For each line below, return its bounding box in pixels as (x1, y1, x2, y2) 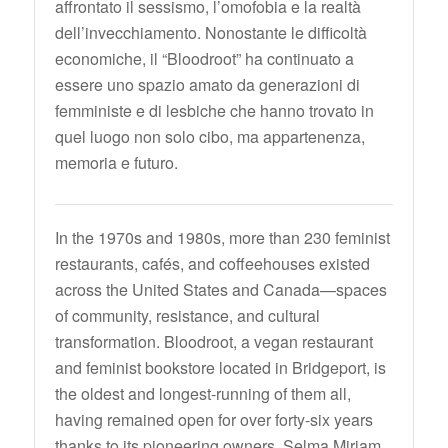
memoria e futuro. (54, 151, 178, 175)
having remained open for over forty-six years (54, 408, 373, 431)
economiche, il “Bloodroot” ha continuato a (54, 47, 354, 71)
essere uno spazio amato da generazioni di (54, 73, 360, 97)
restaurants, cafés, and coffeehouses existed (54, 252, 370, 275)
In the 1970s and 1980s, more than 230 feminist (54, 226, 390, 249)
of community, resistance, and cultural (54, 304, 320, 327)
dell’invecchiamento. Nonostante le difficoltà (54, 21, 367, 45)
